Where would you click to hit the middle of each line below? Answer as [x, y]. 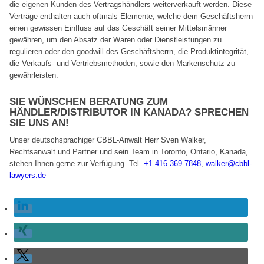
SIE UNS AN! [39, 123]
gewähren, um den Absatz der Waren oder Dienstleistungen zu [116, 40]
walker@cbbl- [229, 163]
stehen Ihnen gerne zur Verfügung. [70, 163]
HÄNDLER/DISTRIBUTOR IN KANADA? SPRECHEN [129, 112]
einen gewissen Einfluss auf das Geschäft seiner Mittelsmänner [118, 28]
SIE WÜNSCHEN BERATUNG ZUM [89, 101]
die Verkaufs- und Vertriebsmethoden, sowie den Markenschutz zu [123, 64]
